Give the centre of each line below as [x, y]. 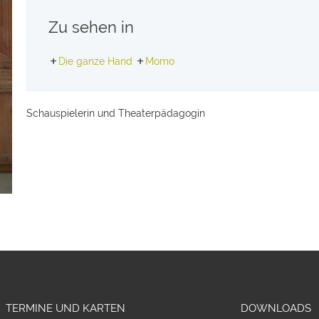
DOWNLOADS [276, 309]
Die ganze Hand [96, 61]
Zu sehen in [91, 27]
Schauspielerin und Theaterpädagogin [116, 113]
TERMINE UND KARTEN [66, 309]
